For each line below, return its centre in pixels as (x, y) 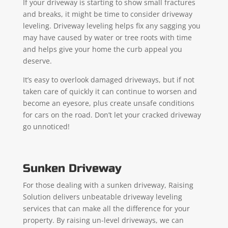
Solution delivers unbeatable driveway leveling (102, 196)
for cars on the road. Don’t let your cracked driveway (112, 115)
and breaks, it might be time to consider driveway (107, 14)
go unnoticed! (46, 126)
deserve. (37, 61)
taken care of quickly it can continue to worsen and (110, 91)
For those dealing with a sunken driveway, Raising (108, 185)
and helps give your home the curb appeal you (102, 49)
